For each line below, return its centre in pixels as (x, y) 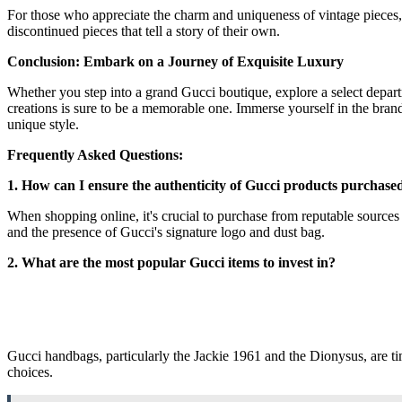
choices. (30, 371)
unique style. (43, 124)
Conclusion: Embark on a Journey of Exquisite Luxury (175, 61)
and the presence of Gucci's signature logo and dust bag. (166, 232)
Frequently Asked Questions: (95, 154)
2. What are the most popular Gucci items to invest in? (171, 262)
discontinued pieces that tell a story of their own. (144, 31)
